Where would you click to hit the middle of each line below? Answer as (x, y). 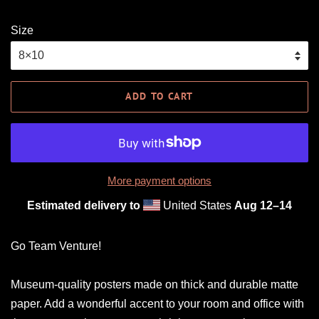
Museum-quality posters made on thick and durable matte (155, 284)
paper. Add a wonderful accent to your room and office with (157, 303)
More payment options (159, 180)
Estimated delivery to (84, 205)
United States (197, 205)
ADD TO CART (159, 96)
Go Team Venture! (56, 246)
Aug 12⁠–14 (263, 205)
